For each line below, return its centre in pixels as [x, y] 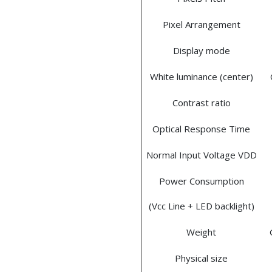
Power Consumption [201, 181]
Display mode [201, 51]
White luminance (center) [201, 77]
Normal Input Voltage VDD [201, 155]
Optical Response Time [201, 129]
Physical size [201, 258]
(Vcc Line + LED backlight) [201, 206]
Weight [201, 232]
